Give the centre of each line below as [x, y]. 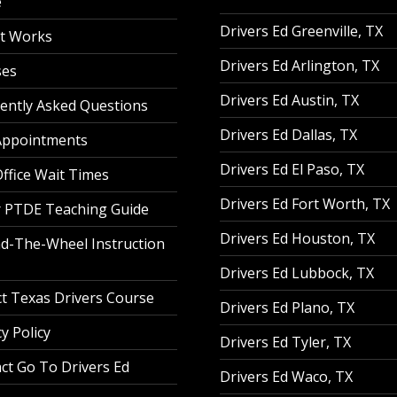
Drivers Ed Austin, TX [289, 101]
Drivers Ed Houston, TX [297, 239]
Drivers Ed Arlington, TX [300, 66]
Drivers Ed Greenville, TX [301, 31]
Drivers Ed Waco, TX [286, 377]
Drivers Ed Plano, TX [287, 308]
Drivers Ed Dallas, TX [288, 135]
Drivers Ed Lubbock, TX [297, 273]
